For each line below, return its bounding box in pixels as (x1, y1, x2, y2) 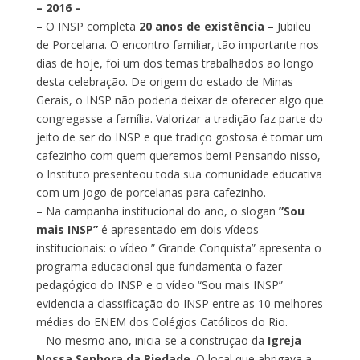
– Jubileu (264, 18, 311, 34)
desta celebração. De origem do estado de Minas (35, 73, 293, 89)
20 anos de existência (138, 18, 264, 34)
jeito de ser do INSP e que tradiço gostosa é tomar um (35, 129, 323, 145)
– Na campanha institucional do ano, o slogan (35, 202, 279, 219)
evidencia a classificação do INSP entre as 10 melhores (35, 295, 323, 311)
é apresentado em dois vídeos (97, 221, 259, 237)
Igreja (267, 332, 301, 348)
